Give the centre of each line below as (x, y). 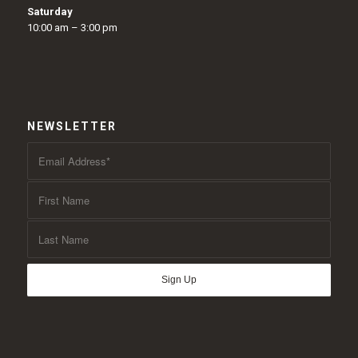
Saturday (50, 12)
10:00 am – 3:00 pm (72, 28)
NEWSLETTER (72, 126)
